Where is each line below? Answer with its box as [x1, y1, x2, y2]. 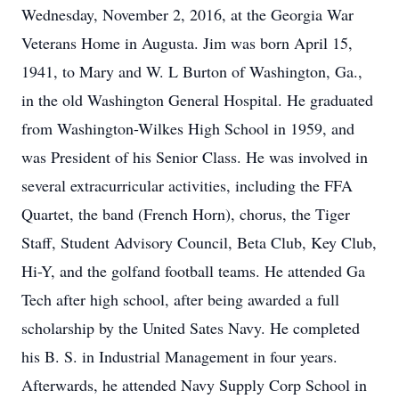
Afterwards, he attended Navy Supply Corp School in [21, 374, 367, 395]
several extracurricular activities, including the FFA [21, 175, 353, 196]
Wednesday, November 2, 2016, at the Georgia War [21, 4, 354, 25]
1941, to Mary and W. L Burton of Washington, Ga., [21, 61, 362, 82]
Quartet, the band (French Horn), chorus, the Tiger [21, 203, 350, 224]
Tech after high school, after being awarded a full [21, 289, 339, 310]
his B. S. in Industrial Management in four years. [21, 346, 338, 367]
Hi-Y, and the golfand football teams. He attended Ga [21, 260, 365, 281]
